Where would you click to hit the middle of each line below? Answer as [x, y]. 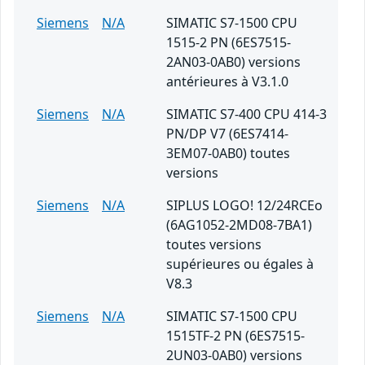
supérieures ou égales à [240, 264]
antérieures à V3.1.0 [227, 82]
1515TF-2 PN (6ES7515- [235, 336]
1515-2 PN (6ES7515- [229, 43]
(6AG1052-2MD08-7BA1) [239, 225]
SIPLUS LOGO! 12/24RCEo [244, 206]
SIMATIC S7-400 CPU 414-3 [246, 114]
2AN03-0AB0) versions [233, 62]
